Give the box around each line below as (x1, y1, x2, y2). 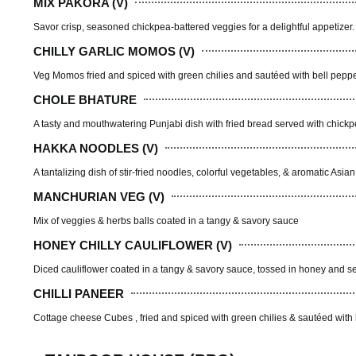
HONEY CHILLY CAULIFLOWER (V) (33, 238, 232, 252)
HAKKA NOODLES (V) (33, 141, 158, 155)
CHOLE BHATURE (33, 92, 137, 106)
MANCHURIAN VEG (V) (33, 189, 164, 203)
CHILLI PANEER (33, 286, 124, 300)
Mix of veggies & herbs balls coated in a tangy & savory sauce (33, 215, 299, 227)
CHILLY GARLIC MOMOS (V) (33, 44, 195, 58)
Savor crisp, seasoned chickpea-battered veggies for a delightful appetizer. (33, 21, 354, 33)
